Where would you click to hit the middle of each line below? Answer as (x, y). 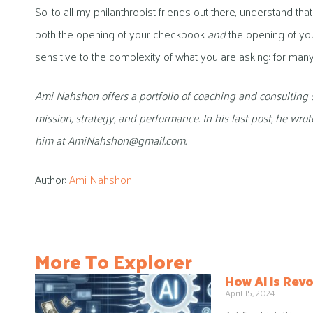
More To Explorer (114, 261)
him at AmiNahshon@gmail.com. (111, 140)
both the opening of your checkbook (121, 34)
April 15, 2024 (250, 293)
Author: (52, 179)
